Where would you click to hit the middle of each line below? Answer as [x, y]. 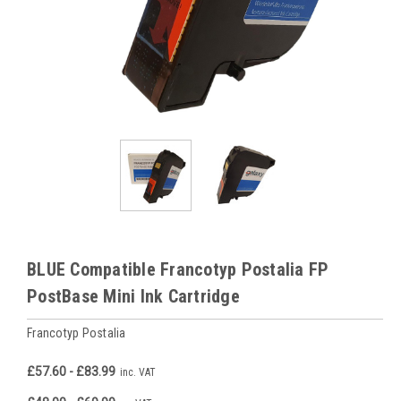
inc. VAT [138, 372]
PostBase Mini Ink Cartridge [133, 296]
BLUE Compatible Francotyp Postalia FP [178, 269]
